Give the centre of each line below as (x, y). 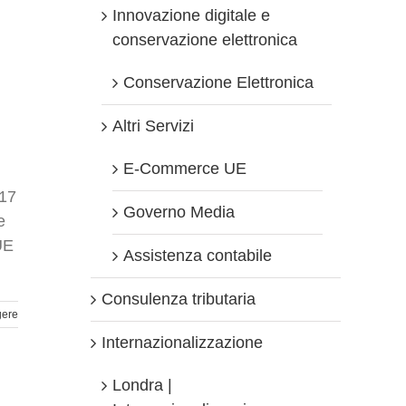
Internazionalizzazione (182, 343)
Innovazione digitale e (191, 15)
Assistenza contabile (198, 256)
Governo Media (179, 212)
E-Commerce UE (185, 169)
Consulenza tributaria (179, 299)
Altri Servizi (153, 126)
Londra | (142, 385)
